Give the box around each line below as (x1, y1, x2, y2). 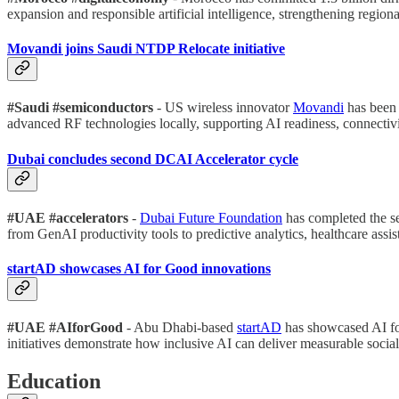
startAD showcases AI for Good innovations (7, 261, 271, 277)
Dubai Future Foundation (140, 209, 282, 225)
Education (7, 370, 101, 394)
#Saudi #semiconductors (7, 100, 153, 116)
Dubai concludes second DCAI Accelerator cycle (7, 151, 298, 167)
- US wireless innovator (153, 100, 293, 116)
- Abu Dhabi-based (126, 320, 237, 336)
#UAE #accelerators (7, 209, 132, 225)
